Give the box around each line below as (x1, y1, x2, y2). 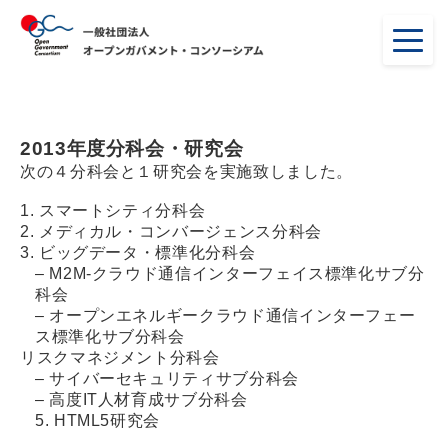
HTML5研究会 (53, 412, 161, 429)
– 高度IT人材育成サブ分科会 (35, 391, 248, 408)
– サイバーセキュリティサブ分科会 (35, 370, 299, 387)
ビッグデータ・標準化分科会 (38, 244, 256, 261)
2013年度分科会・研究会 (20, 138, 244, 159)
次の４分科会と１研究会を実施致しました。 (20, 163, 353, 180)
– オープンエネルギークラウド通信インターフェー (35, 307, 416, 324)
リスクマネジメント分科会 (20, 349, 220, 366)
